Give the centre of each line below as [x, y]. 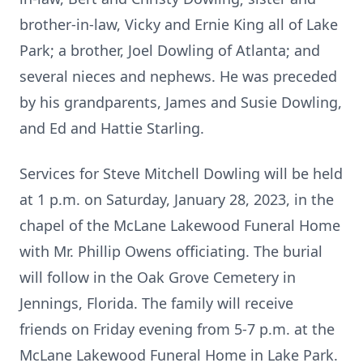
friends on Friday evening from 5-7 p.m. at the [177, 329]
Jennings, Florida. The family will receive [156, 303]
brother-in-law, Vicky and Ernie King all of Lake [179, 24]
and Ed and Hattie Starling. [112, 128]
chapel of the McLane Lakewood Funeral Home [180, 225]
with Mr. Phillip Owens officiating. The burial [171, 251]
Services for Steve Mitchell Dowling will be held [181, 173]
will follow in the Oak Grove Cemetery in [158, 277]
